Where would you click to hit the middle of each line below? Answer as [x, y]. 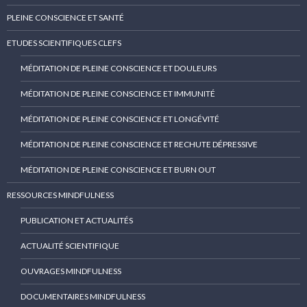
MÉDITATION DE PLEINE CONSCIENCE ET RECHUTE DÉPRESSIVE [139, 145]
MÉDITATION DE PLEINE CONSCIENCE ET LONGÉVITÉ [120, 119]
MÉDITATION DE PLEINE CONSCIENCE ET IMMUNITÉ [118, 94]
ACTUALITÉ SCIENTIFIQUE [70, 246]
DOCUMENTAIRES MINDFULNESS [83, 297]
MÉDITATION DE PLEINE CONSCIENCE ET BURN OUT [118, 170]
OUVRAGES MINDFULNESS [71, 271]
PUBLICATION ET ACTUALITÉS [77, 221]
